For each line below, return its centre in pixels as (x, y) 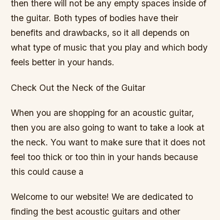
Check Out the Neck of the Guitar (78, 87)
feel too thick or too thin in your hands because (105, 157)
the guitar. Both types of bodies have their (95, 18)
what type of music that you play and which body (110, 48)
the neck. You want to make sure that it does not (108, 142)
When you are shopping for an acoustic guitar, (103, 112)
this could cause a (47, 171)
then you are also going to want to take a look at (108, 127)
